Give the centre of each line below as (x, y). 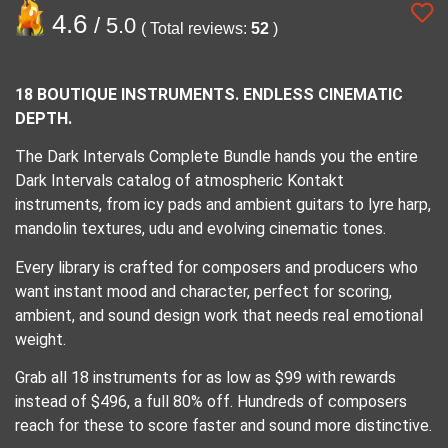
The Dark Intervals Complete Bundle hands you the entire (216, 157)
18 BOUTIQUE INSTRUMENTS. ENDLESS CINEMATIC (209, 94)
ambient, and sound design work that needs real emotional (219, 315)
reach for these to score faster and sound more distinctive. (223, 426)
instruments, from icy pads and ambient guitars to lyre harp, (223, 205)
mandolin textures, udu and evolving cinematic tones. (200, 229)
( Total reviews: (196, 28)
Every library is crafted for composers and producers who (216, 267)
